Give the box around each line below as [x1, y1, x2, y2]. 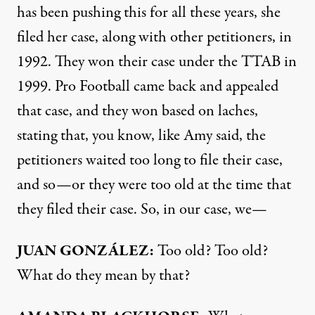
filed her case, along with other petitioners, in [17, 26, 292, 49]
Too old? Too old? [154, 240, 268, 262]
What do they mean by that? [17, 264, 190, 287]
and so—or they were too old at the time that [17, 174, 291, 196]
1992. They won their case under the [17, 51, 241, 73]
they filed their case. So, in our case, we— [17, 198, 267, 221]
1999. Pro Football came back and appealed [17, 75, 278, 98]
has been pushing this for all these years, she [17, 1, 281, 24]
